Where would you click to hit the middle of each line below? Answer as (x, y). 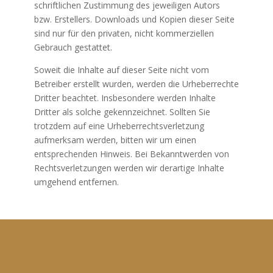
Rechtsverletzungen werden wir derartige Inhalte (129, 168)
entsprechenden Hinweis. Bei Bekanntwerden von (131, 154)
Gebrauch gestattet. (73, 47)
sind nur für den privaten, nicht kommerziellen (124, 33)
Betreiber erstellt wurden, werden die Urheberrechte (136, 84)
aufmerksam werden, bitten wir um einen (115, 140)
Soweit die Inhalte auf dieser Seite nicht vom (121, 70)
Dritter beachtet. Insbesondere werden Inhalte (125, 98)
